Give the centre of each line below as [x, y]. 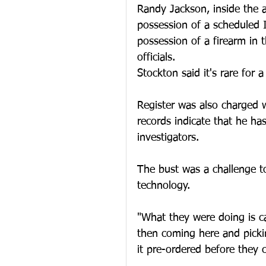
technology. [164, 186]
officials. [156, 58]
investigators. [168, 138]
